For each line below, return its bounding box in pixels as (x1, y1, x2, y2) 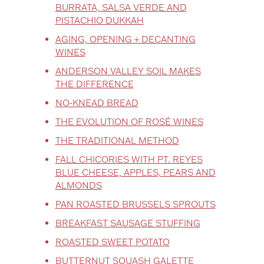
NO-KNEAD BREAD (55, 97, 138, 108)
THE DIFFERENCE (55, 78, 134, 90)
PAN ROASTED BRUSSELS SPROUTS (55, 198, 216, 210)
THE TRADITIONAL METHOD (55, 134, 179, 146)
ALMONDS (55, 179, 102, 191)
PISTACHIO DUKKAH (55, 14, 144, 26)
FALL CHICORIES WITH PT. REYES (55, 153, 203, 165)
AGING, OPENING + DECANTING (55, 33, 196, 45)
